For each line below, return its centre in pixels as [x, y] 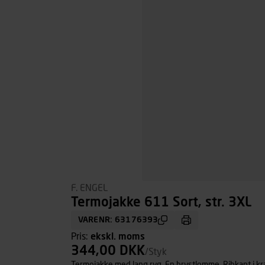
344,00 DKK [108, 251]
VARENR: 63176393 [118, 220]
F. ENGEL [89, 188]
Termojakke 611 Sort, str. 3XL [161, 203]
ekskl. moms [118, 237]
